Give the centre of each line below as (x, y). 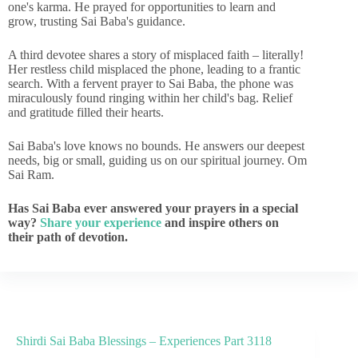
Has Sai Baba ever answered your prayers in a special (153, 208)
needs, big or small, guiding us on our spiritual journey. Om (157, 160)
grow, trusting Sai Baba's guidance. (97, 21)
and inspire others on (220, 223)
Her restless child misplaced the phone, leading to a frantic (154, 69)
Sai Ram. (31, 175)
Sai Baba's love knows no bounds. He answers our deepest (156, 146)
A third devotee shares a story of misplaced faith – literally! (156, 55)
